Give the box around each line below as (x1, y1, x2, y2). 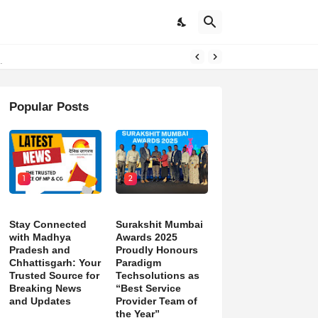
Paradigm (115, 257, 161, 268)
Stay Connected (9, 219, 87, 230)
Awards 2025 (115, 231, 177, 243)
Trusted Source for (9, 270, 99, 281)
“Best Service (115, 283, 181, 294)
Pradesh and (9, 244, 70, 256)
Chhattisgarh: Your (9, 257, 101, 268)
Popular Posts (9, 100, 89, 114)
